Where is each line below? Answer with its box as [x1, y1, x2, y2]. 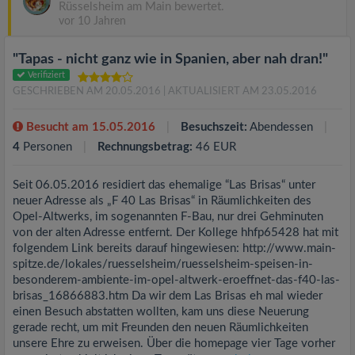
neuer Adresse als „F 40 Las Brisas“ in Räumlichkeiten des [13, 195, 311, 207]
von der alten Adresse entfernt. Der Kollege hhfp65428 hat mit [13, 227, 338, 239]
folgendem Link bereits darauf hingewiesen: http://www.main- [13, 242, 336, 254]
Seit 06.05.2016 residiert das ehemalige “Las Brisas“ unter [13, 179, 315, 191]
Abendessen [247, 121, 316, 133]
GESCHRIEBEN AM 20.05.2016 [13, 86, 163, 97]
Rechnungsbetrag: [97, 141, 193, 153]
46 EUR [193, 141, 236, 153]
